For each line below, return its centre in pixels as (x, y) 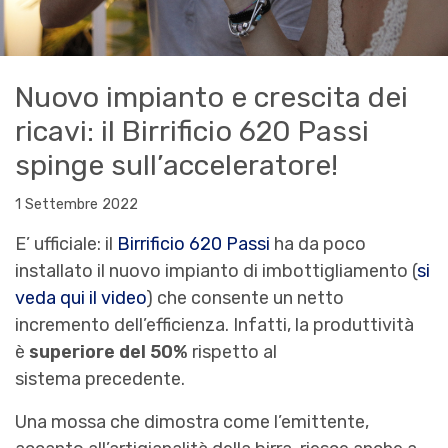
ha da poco (318, 244)
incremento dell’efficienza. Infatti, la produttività (214, 325)
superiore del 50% (108, 352)
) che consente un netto (245, 298)
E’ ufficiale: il (66, 244)
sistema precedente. (100, 379)
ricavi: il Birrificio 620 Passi (192, 131)
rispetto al (232, 352)
